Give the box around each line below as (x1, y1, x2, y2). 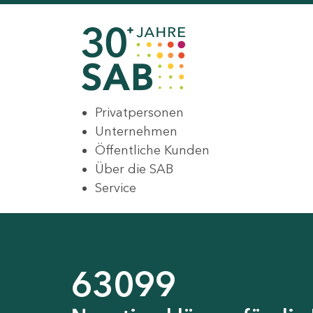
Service (95, 180, 136, 196)
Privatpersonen (95, 105, 184, 121)
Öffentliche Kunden (95, 143, 210, 159)
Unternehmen (95, 124, 177, 140)
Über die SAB (95, 161, 173, 177)
